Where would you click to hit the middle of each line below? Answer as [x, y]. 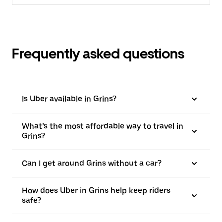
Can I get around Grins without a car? [92, 163]
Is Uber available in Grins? [69, 99]
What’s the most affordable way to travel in [103, 126]
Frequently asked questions [98, 54]
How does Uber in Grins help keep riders [96, 191]
